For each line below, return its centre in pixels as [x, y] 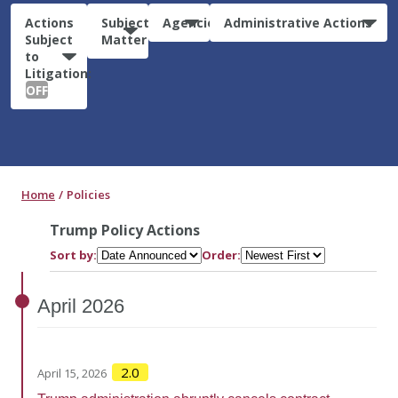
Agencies [192, 22]
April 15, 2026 [72, 373]
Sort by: [73, 255]
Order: [221, 255]
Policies [88, 194]
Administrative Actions [298, 22]
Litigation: [58, 73]
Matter [123, 39]
